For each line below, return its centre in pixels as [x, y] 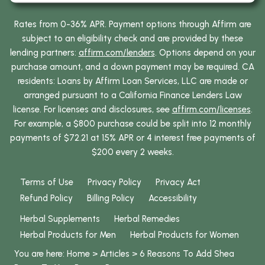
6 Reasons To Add [177, 253]
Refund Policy [46, 198]
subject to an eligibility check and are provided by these [132, 38]
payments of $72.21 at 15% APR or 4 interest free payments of [132, 138]
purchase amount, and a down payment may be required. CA [132, 67]
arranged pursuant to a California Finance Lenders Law [132, 95]
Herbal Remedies [147, 219]
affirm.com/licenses [211, 109]
